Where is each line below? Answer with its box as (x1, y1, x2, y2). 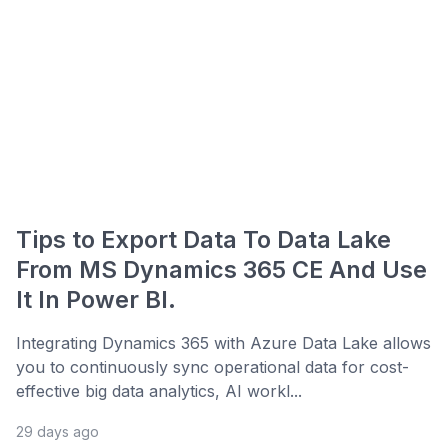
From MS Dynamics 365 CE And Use (16, 255, 427, 285)
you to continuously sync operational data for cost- (16, 357, 409, 378)
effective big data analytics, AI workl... (16, 381, 302, 402)
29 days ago (16, 423, 99, 441)
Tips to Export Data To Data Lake (16, 225, 391, 255)
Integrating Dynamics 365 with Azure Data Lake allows (16, 333, 431, 354)
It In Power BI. (16, 285, 176, 315)
